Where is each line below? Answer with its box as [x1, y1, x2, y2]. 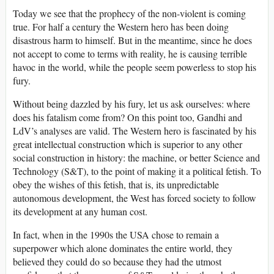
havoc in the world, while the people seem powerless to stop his [13, 61, 256, 74]
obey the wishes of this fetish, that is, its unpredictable [13, 178, 219, 191]
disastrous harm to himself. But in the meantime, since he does [13, 34, 252, 47]
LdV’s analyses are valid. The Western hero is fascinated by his [13, 124, 256, 138]
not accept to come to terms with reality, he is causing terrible [13, 47, 247, 61]
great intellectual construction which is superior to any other [13, 138, 242, 151]
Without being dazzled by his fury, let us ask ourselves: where [13, 97, 250, 111]
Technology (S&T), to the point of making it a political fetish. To [13, 165, 261, 178]
